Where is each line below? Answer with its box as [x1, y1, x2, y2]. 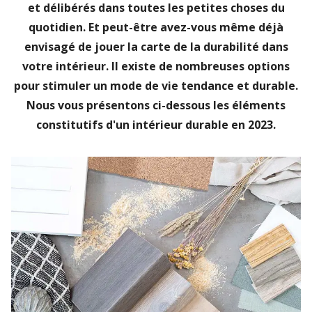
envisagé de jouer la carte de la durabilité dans [24, 39, 288, 54]
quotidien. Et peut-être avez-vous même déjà [29, 19, 283, 35]
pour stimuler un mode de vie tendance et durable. [14, 78, 298, 93]
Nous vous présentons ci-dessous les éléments [26, 97, 286, 113]
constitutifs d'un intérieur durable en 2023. [36, 117, 276, 132]
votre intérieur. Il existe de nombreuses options [22, 58, 290, 74]
